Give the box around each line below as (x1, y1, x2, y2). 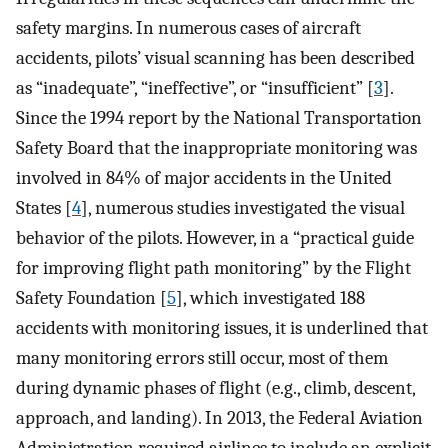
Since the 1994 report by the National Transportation (16, 107, 422, 130)
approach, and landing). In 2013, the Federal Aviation (16, 407, 423, 430)
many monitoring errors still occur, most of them (16, 347, 388, 370)
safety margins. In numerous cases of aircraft (16, 17, 361, 40)
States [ (16, 197, 72, 220)
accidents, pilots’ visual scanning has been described (16, 47, 415, 70)
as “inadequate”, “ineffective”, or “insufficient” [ (16, 77, 374, 100)
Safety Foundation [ (16, 287, 167, 310)
